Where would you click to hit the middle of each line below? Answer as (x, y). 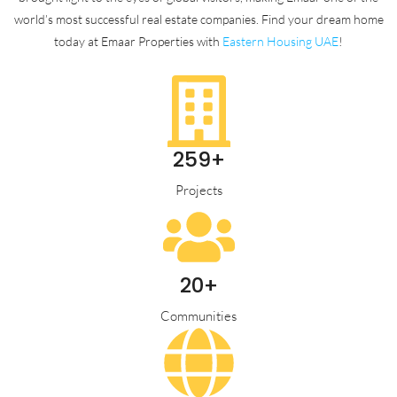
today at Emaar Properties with (138, 41)
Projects (198, 190)
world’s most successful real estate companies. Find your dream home (198, 19)
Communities (198, 316)
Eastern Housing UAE (280, 41)
